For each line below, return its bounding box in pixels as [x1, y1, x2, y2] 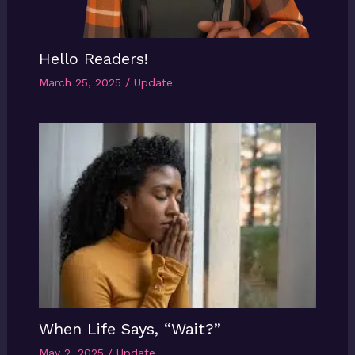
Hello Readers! [38, 49, 148, 69]
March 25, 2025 [38, 76, 125, 90]
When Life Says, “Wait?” [38, 319, 221, 338]
